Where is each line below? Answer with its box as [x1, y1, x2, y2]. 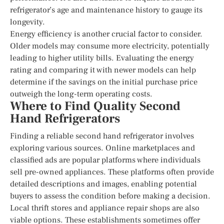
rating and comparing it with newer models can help [10, 64, 196, 75]
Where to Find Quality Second [10, 98, 180, 114]
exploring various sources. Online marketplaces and [10, 142, 195, 153]
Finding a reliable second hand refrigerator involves [10, 130, 194, 141]
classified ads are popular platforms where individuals [10, 154, 200, 165]
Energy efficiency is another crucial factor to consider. [10, 28, 202, 39]
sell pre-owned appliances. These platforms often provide [10, 166, 214, 177]
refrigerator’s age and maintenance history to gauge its [10, 4, 202, 15]
